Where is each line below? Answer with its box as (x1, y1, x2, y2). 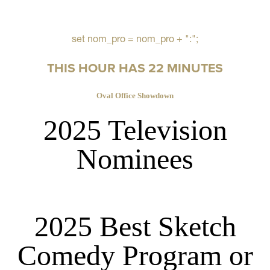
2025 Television (43, 114, 227, 146)
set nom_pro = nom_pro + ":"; (72, 32, 198, 45)
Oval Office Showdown (96, 91, 174, 101)
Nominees (77, 143, 193, 175)
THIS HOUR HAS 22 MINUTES (47, 58, 223, 78)
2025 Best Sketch (34, 210, 236, 243)
